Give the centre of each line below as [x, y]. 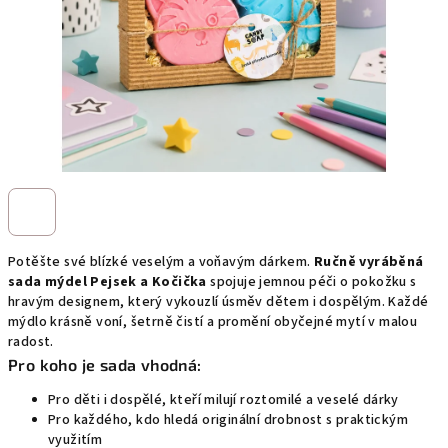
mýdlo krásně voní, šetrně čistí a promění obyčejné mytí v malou [213, 322]
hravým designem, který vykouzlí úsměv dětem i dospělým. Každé [218, 302]
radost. [31, 342]
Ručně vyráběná [369, 262]
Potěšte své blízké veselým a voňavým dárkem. [161, 262]
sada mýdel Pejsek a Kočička [107, 282]
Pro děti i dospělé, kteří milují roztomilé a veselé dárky [223, 400]
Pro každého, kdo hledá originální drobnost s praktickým [228, 420]
